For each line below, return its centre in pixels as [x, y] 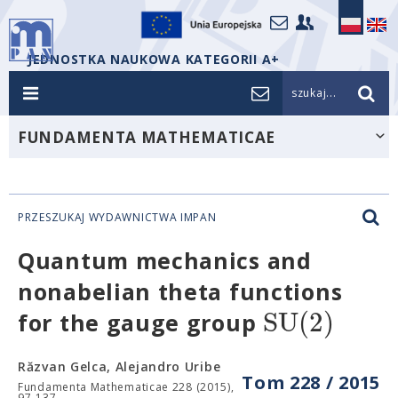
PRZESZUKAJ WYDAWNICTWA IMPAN [117, 217]
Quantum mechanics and [165, 260]
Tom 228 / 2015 [311, 382]
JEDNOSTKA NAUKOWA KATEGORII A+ [154, 59]
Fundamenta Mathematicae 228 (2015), [126, 387]
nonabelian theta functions [180, 291]
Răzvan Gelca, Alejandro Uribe [119, 366]
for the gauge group [140, 322]
